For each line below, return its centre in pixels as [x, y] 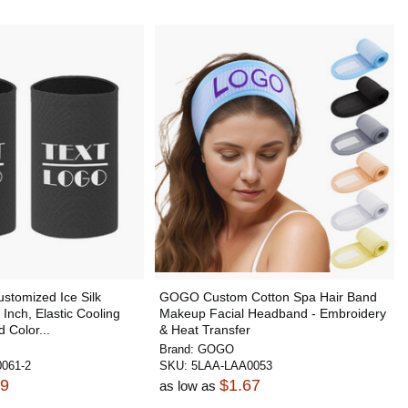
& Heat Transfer [204, 330]
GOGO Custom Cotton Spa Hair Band [268, 297]
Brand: [178, 349]
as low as [189, 386]
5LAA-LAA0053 [231, 366]
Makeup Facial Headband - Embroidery [272, 313]
